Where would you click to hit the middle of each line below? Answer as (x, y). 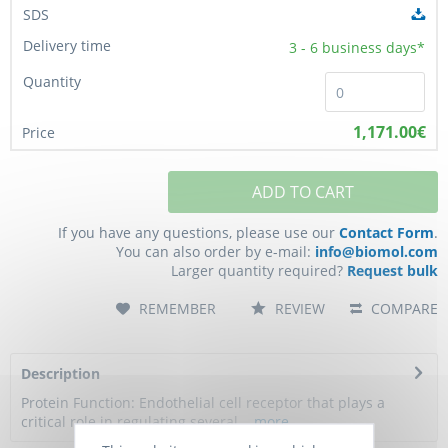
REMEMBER (177, 308)
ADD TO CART (303, 191)
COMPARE (402, 308)
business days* (373, 47)
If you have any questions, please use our (198, 232)
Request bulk (392, 270)
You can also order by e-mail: (215, 251)
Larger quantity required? (259, 270)
